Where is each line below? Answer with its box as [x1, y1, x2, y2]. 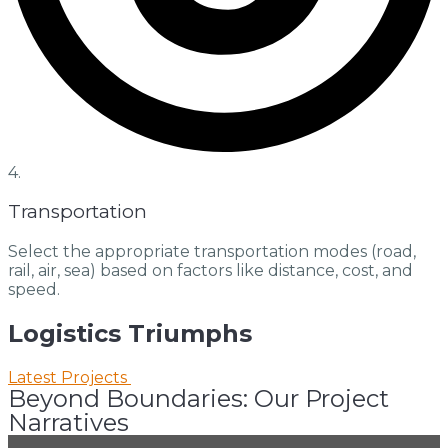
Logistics [8, 318, 121, 348]
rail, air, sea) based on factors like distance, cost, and [8, 260, 413, 280]
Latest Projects [8, 367, 127, 387]
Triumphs [128, 318, 252, 348]
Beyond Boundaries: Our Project [8, 383, 389, 413]
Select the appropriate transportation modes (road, [8, 241, 416, 261]
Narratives [8, 407, 129, 437]
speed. [8, 279, 60, 299]
